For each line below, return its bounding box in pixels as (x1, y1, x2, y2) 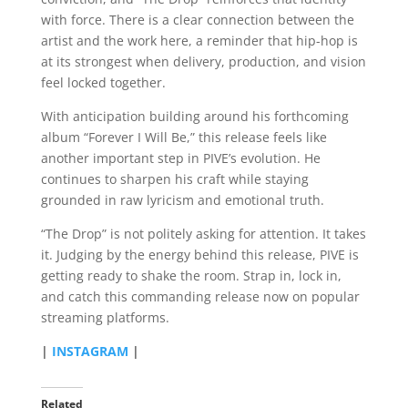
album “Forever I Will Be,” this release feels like (40, 128, 327, 147)
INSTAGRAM (51, 342, 128, 361)
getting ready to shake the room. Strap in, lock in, (40, 267, 342, 285)
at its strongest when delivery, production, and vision (40, 53, 366, 71)
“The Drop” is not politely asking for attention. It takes (40, 225, 366, 243)
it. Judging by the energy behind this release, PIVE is (40, 246, 359, 264)
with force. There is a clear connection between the (40, 11, 354, 29)
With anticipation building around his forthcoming (40, 107, 349, 126)
